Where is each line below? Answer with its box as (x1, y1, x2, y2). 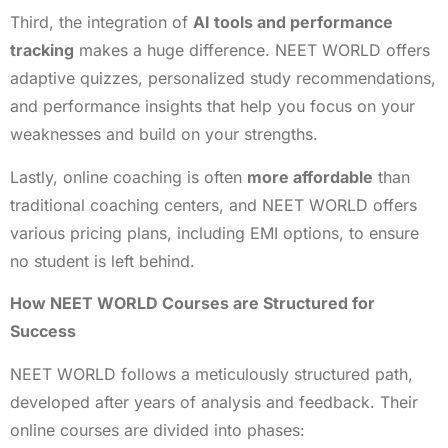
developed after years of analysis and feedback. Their (10, 391, 418, 412)
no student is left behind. (10, 250, 195, 271)
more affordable (247, 166, 373, 187)
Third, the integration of (10, 12, 193, 33)
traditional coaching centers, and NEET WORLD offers (10, 194, 417, 215)
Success (10, 321, 76, 342)
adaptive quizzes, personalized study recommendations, (10, 68, 436, 89)
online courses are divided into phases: (10, 419, 305, 440)
